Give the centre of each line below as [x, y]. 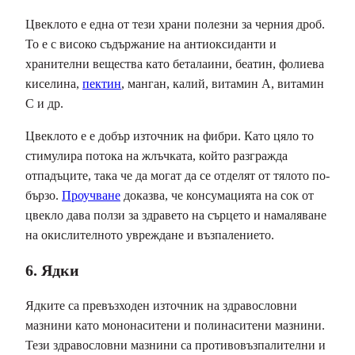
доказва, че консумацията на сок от [217, 196]
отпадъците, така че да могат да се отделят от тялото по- [177, 176]
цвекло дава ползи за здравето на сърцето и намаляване [176, 216]
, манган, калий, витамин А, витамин [223, 84]
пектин [102, 84]
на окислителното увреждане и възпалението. [150, 235]
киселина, [54, 84]
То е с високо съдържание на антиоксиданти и [151, 44]
